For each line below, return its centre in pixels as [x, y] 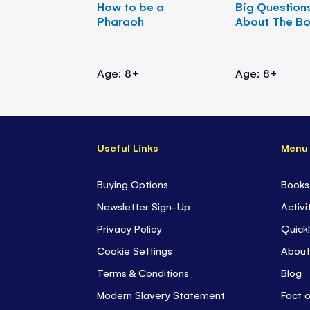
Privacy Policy [129, 228]
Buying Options [133, 184]
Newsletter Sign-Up [144, 206]
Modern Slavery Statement [161, 295]
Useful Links [127, 147]
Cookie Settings [135, 250]
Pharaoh [120, 21]
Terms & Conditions [143, 273]
